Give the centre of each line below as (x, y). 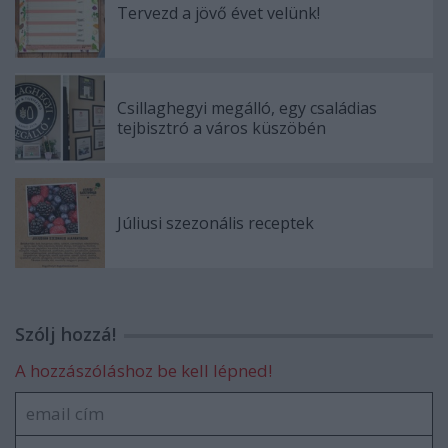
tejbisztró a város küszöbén (221, 127)
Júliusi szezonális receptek (215, 222)
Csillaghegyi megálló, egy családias (247, 107)
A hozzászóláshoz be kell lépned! (143, 370)
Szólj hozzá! (65, 333)
